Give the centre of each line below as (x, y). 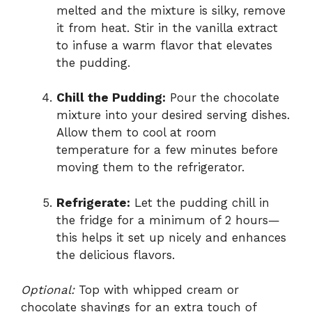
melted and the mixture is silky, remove (171, 10)
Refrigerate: (93, 202)
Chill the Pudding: (111, 98)
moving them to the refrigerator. (150, 167)
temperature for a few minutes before (167, 150)
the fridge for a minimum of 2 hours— (168, 220)
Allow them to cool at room (136, 133)
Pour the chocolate (223, 98)
